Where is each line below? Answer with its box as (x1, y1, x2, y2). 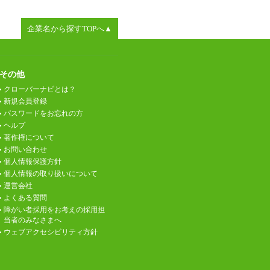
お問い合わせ (4, 145, 47, 154)
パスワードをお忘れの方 (4, 108, 83, 118)
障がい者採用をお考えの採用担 (4, 205, 105, 214)
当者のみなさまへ (4, 215, 61, 224)
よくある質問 (4, 193, 47, 202)
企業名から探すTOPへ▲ (27, 24, 112, 33)
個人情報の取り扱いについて (4, 169, 98, 178)
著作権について (4, 133, 54, 142)
